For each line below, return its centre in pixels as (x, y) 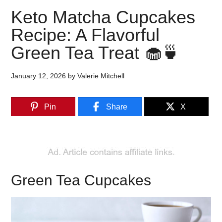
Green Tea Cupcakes (81, 180)
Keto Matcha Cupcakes (103, 17)
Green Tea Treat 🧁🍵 (96, 53)
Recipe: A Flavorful (85, 35)
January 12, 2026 (39, 76)
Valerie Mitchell (101, 76)
